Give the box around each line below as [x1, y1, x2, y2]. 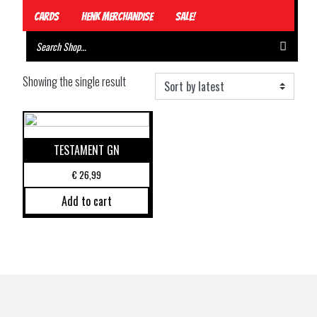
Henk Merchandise [81, 11, 153, 23]
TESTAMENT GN [54, 142, 120, 158]
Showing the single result [23, 73, 126, 90]
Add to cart [62, 192, 113, 209]
